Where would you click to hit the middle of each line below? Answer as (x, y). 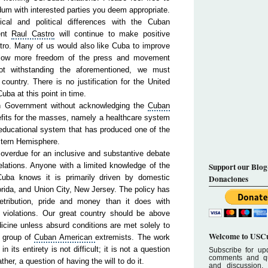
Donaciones (229, 179)
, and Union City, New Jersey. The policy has (92, 189)
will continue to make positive (112, 34)
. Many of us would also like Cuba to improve (90, 46)
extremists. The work (133, 237)
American (75, 237)
